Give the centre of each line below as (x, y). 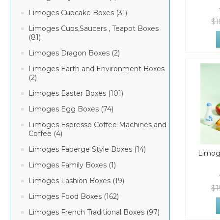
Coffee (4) (45, 134)
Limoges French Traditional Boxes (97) (94, 212)
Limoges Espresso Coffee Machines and (97, 125)
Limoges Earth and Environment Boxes (96, 69)
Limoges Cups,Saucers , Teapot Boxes (94, 28)
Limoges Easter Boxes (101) (76, 93)
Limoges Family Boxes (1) (72, 165)
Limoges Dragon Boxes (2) (74, 53)
